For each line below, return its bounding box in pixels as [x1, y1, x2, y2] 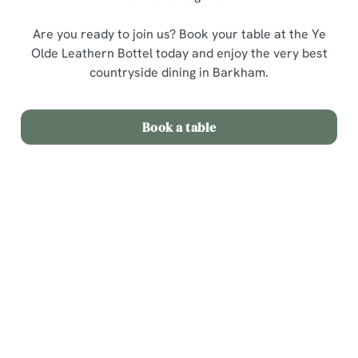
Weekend [46, 291, 105, 308]
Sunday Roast [46, 246, 130, 263]
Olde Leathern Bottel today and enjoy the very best [30, 45, 328, 62]
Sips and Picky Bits [46, 336, 162, 352]
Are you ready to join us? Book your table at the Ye [32, 26, 326, 42]
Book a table [141, 118, 217, 136]
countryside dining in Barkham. [89, 64, 268, 81]
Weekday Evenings [46, 313, 161, 330]
